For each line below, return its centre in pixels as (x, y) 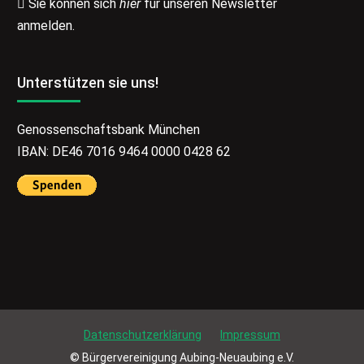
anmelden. (46, 26)
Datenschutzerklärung (142, 335)
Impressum (250, 335)
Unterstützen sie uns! (88, 83)
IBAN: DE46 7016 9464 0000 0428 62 (124, 152)
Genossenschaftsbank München (109, 130)
